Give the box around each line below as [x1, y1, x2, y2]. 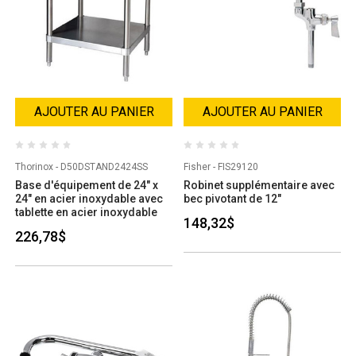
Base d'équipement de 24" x [15, 178, 158, 192]
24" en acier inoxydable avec [15, 192, 163, 205]
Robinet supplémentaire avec [184, 178, 335, 192]
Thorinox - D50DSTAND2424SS [15, 161, 148, 172]
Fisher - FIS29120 [184, 161, 258, 172]
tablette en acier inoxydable [15, 205, 157, 219]
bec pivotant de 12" [184, 192, 281, 205]
